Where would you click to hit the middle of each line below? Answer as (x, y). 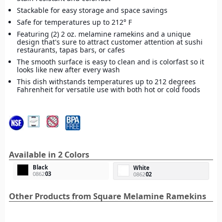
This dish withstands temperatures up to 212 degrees (106, 82)
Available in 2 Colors (49, 155)
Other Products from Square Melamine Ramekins (108, 196)
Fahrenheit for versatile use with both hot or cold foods (109, 90)
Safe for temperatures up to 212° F (74, 22)
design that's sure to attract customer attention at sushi (110, 42)
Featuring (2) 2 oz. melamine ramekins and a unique (104, 34)
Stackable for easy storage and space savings (92, 10)
